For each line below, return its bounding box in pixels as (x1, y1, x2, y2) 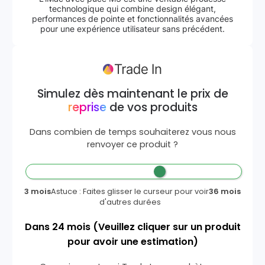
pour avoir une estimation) (67, 235, 198, 248)
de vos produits (106, 99, 198, 115)
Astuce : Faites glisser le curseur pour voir (51, 186, 209, 196)
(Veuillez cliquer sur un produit (92, 220, 241, 234)
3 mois (24, 186, 51, 196)
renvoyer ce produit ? (87, 138, 178, 150)
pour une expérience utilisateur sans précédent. (40, 24, 225, 34)
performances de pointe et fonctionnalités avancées (32, 14, 233, 24)
